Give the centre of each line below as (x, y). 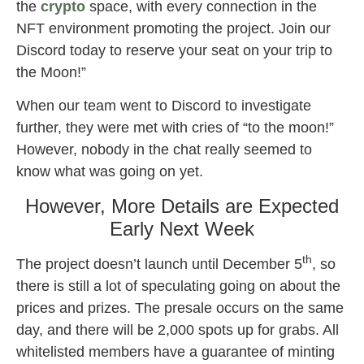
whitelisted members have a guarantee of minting (175, 351)
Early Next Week (182, 228)
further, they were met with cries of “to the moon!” (175, 128)
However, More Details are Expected (182, 206)
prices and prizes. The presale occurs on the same (180, 308)
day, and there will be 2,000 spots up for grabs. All (178, 329)
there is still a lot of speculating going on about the (178, 286)
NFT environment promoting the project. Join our (173, 28)
